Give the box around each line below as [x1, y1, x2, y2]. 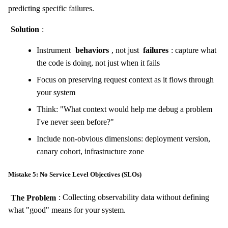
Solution [10, 24, 39, 34]
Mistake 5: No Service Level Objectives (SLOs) [8, 170, 141, 179]
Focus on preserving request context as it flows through [37, 75, 214, 84]
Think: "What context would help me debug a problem [37, 104, 212, 113]
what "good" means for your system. [8, 206, 126, 215]
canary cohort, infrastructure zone [37, 147, 144, 156]
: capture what [171, 45, 217, 54]
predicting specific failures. [8, 4, 94, 13]
